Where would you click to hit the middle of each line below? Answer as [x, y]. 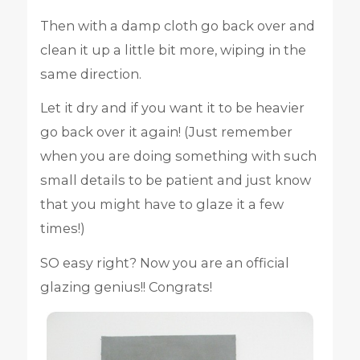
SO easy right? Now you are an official [164, 262]
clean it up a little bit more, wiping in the [173, 50]
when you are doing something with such [178, 156]
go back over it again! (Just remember [166, 132]
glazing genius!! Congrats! [126, 286]
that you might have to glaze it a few [162, 205]
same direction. [90, 74]
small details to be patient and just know [175, 180]
